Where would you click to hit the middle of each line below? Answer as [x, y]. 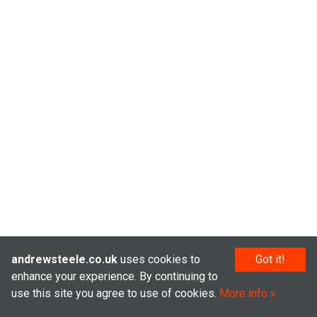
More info [243, 293]
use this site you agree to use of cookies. [115, 293]
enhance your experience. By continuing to [115, 276]
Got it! [270, 259]
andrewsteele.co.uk [64, 259]
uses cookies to [159, 259]
